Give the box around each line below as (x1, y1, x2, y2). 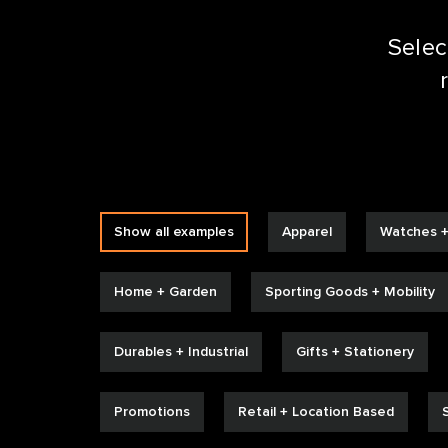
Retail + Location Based (238, 403, 394, 420)
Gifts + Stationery (296, 343, 414, 360)
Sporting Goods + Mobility (265, 283, 435, 300)
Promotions (114, 403, 190, 420)
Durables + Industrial (114, 343, 248, 360)
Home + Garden (114, 283, 217, 300)
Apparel (282, 223, 332, 240)
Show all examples (114, 223, 234, 240)
